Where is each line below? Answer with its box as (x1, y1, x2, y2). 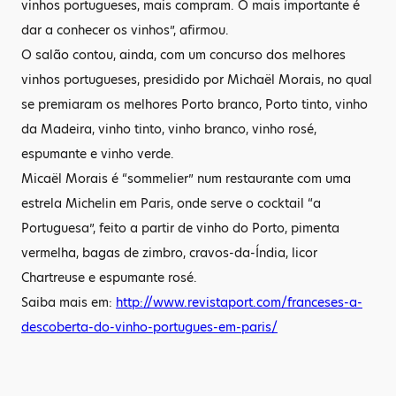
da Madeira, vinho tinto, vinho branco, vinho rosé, (21, 120, 316, 138)
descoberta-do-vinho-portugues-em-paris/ (21, 318, 278, 336)
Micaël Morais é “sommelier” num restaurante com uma (21, 170, 351, 187)
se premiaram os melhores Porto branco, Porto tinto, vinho (21, 95, 368, 113)
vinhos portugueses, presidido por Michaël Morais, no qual (21, 71, 372, 88)
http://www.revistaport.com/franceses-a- (116, 293, 362, 311)
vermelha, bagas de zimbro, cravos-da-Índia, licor (21, 244, 317, 262)
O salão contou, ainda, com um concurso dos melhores (21, 46, 346, 64)
